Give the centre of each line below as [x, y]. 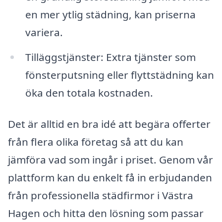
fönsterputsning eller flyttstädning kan [119, 75]
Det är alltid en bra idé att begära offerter [109, 124]
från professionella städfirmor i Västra [101, 195]
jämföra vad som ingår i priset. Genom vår [111, 160]
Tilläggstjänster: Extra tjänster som [110, 57]
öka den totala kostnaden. [89, 92]
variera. [44, 32]
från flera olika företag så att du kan [96, 142]
